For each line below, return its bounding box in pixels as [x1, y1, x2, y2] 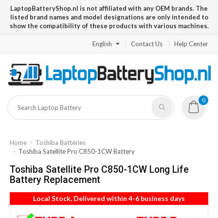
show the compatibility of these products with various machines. [9, 22, 209, 30]
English [92, 40, 112, 48]
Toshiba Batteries [36, 139, 86, 147]
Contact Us [131, 40, 163, 48]
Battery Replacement [10, 174, 100, 186]
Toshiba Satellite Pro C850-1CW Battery [18, 147, 135, 156]
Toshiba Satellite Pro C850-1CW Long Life [10, 164, 189, 176]
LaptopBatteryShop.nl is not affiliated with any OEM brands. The [10, 4, 208, 12]
